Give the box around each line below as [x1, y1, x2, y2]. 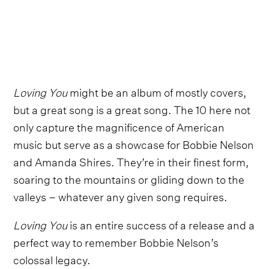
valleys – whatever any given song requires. [13, 186, 228, 204]
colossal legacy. [13, 249, 91, 267]
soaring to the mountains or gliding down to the [13, 169, 245, 187]
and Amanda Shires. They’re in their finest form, [13, 151, 249, 169]
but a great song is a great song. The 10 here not [13, 99, 251, 117]
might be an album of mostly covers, [67, 82, 247, 100]
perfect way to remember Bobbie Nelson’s [13, 232, 219, 250]
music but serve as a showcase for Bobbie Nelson [13, 134, 255, 152]
